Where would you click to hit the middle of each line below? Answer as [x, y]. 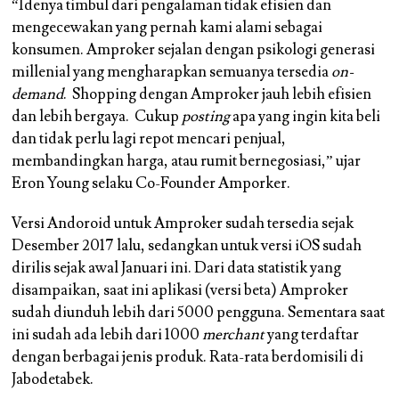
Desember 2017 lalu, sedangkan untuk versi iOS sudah [187, 246]
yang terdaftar [312, 335]
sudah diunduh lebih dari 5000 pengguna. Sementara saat [199, 313]
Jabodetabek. [53, 380]
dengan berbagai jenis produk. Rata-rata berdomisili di [188, 358]
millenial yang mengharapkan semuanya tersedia [172, 73]
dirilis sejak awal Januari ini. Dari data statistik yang [177, 269]
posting [206, 117]
